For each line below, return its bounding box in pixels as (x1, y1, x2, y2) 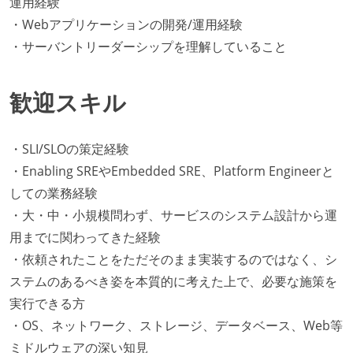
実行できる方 (9, 294, 85, 312)
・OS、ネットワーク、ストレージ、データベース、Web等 (9, 316, 343, 334)
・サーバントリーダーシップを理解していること (9, 37, 287, 55)
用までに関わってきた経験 (9, 228, 161, 246)
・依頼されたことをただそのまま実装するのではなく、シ (9, 250, 337, 268)
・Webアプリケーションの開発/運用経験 (9, 15, 243, 33)
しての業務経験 (9, 184, 98, 202)
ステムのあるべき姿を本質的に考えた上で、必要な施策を (9, 272, 337, 290)
